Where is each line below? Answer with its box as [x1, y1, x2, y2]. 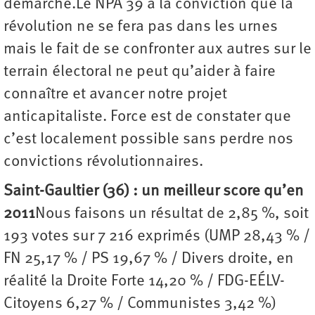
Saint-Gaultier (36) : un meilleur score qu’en [4, 184, 304, 200]
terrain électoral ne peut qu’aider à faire [4, 64, 276, 81]
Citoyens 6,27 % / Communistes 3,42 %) [4, 296, 276, 313]
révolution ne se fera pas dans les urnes [4, 19, 278, 36]
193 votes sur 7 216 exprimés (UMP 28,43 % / [4, 229, 310, 245]
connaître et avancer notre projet [4, 86, 227, 103]
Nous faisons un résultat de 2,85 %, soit [35, 206, 309, 223]
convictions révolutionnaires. [4, 154, 203, 171]
